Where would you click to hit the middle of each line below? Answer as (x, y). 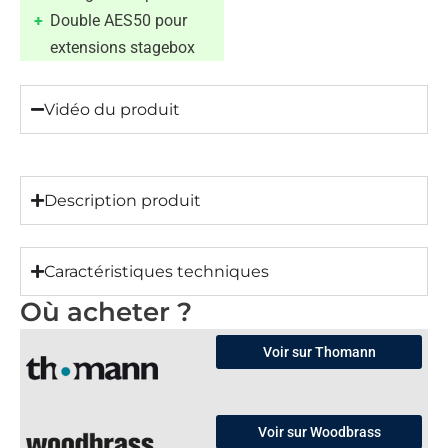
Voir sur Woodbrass (319, 431)
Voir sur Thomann (319, 351)
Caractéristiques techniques (156, 271)
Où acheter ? (106, 311)
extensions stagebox (122, 47)
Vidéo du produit (112, 109)
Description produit (122, 200)
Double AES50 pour (118, 20)
